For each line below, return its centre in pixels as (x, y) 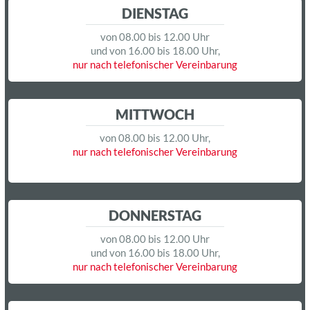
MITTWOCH (155, 114)
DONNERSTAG (155, 215)
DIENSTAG (155, 13)
